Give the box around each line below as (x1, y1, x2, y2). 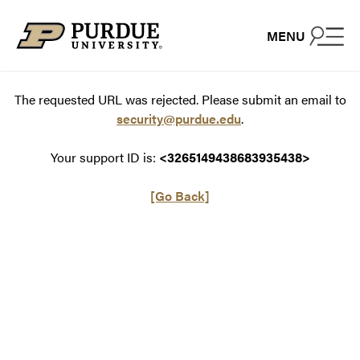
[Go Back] (150, 186, 210, 205)
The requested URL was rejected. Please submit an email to (14, 90, 346, 108)
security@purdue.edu (117, 109, 241, 128)
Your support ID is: (50, 148, 159, 166)
